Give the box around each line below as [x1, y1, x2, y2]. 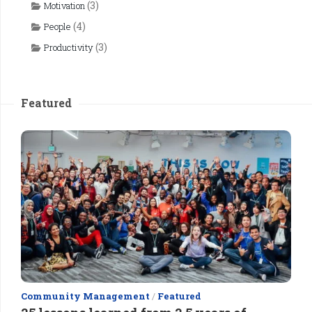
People [44, 20, 71, 33]
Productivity [44, 41, 93, 54]
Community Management [21, 289, 150, 302]
